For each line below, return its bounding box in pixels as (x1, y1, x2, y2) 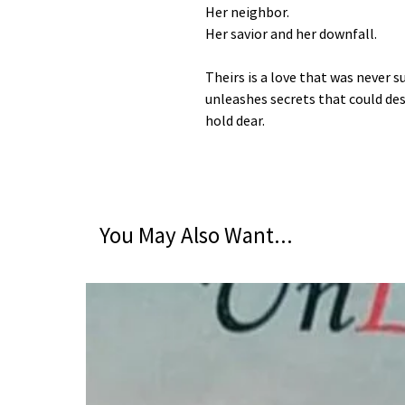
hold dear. (205, 111, 265, 130)
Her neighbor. (205, 3, 289, 22)
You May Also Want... (99, 221, 293, 250)
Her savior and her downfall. (205, 24, 377, 43)
